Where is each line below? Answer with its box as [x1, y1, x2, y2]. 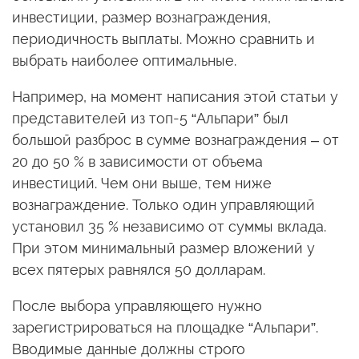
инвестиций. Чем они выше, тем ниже [12, 175, 272, 192]
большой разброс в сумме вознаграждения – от [12, 131, 339, 149]
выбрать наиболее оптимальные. [12, 52, 236, 70]
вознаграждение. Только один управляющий [12, 196, 315, 214]
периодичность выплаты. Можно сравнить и [12, 30, 315, 48]
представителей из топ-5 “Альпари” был [12, 110, 288, 127]
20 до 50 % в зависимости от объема [12, 153, 263, 171]
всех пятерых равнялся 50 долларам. [12, 261, 265, 279]
